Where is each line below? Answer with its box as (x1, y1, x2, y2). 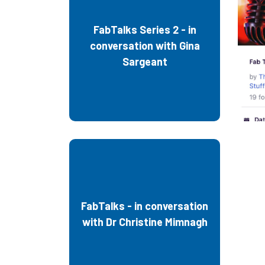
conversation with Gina (89, 38, 200, 52)
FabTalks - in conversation (81, 199, 208, 212)
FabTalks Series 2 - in (93, 22, 196, 36)
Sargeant (122, 54, 167, 68)
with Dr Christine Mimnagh (82, 215, 208, 228)
